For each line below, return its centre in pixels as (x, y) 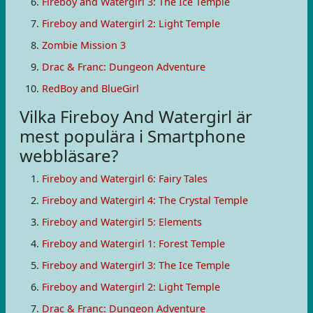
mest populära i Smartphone (133, 136)
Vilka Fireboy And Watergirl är (136, 116)
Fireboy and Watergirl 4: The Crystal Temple (145, 200)
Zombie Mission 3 (84, 45)
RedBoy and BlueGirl (90, 88)
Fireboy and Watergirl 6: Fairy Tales (125, 179)
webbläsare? (69, 155)
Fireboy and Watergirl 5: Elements (122, 222)
